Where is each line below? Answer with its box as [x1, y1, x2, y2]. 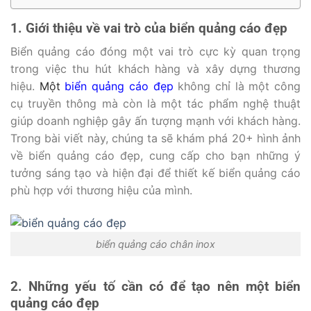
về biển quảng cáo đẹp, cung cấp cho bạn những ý [10, 149, 301, 163]
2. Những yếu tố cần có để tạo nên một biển [10, 278, 301, 294]
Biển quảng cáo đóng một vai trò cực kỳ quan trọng [10, 44, 301, 59]
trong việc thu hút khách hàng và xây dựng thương [10, 62, 301, 76]
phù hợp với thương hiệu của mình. [10, 183, 192, 198]
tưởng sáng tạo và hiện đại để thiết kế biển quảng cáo [10, 166, 301, 180]
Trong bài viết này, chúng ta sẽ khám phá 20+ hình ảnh [10, 131, 301, 146]
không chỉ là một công [173, 79, 301, 94]
